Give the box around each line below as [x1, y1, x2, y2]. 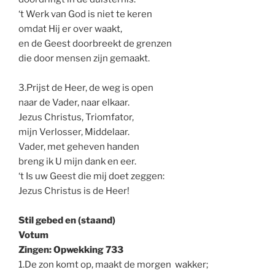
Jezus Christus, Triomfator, [18, 111, 134, 123]
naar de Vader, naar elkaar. [18, 96, 130, 108]
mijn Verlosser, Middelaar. [18, 126, 130, 137]
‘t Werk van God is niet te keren [18, 8, 152, 20]
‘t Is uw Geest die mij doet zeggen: [18, 170, 165, 182]
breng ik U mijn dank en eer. [18, 155, 136, 167]
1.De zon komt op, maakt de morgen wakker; [18, 258, 208, 270]
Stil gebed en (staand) [18, 214, 115, 226]
